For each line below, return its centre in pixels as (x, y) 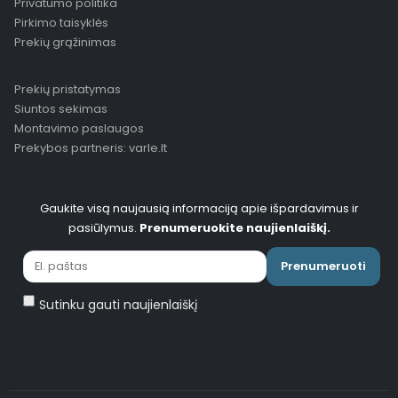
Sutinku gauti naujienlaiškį (118, 304)
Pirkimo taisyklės (61, 22)
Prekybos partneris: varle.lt (91, 147)
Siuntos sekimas (61, 108)
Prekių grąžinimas (65, 42)
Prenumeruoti (323, 266)
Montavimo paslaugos (79, 128)
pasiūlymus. (103, 227)
